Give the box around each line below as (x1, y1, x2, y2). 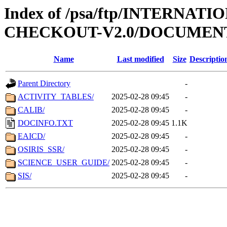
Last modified (117, 55, 164, 64)
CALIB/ (18, 105, 45, 115)
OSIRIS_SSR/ (18, 145, 64, 154)
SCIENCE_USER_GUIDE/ (18, 158, 109, 167)
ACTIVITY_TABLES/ (18, 92, 94, 101)
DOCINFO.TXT (18, 119, 73, 128)
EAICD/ (18, 132, 45, 141)
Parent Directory (18, 79, 70, 88)
